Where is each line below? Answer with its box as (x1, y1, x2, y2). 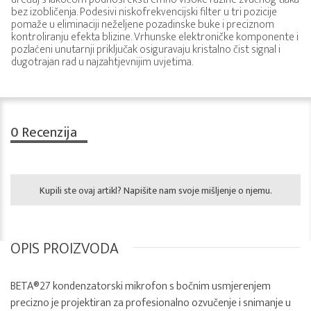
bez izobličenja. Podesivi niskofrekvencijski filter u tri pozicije (11, 3, 277, 22)
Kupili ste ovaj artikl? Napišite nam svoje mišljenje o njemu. (39, 183, 272, 199)
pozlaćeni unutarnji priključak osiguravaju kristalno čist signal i (11, 40, 280, 59)
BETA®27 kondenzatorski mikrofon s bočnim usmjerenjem (10, 277, 271, 296)
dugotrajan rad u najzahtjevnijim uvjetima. (11, 53, 193, 72)
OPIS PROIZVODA (10, 236, 119, 262)
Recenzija (19, 121, 77, 144)
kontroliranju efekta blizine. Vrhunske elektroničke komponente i (11, 28, 299, 47)
